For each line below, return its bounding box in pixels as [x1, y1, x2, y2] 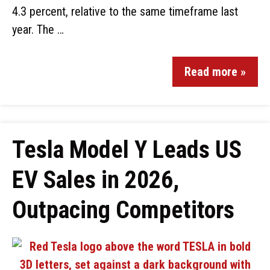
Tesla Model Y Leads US [12, 136, 242, 164]
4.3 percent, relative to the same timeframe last [12, 4, 238, 19]
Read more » [184, 64, 246, 79]
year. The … [12, 22, 64, 37]
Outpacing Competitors [12, 196, 234, 224]
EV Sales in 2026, [12, 166, 179, 194]
